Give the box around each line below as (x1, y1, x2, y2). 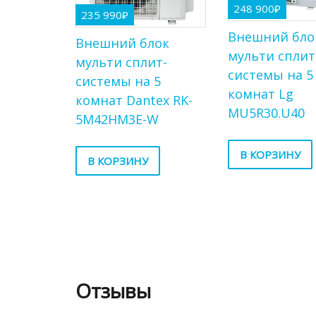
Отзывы (75, 276, 151, 304)
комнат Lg (228, 85, 294, 103)
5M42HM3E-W (75, 111, 159, 128)
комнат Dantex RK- (75, 92, 193, 109)
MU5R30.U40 (228, 104, 305, 122)
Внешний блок (75, 35, 169, 52)
